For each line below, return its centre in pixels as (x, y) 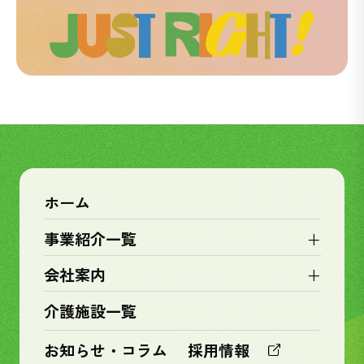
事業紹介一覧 (90, 238)
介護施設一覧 (90, 311)
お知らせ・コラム (105, 350)
